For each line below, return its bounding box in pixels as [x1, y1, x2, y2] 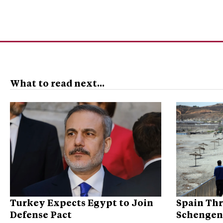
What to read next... [10, 77, 105, 90]
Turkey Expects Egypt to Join [10, 197, 153, 209]
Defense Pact [10, 209, 72, 221]
